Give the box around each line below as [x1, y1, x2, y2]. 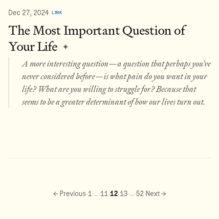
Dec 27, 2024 [8, 8, 49, 17]
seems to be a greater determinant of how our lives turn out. [22, 95, 206, 108]
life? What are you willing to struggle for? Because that [22, 82, 196, 95]
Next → [145, 189, 166, 197]
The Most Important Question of [8, 21, 185, 41]
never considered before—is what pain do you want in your [22, 69, 207, 83]
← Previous [53, 189, 86, 197]
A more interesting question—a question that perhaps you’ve [22, 57, 211, 70]
